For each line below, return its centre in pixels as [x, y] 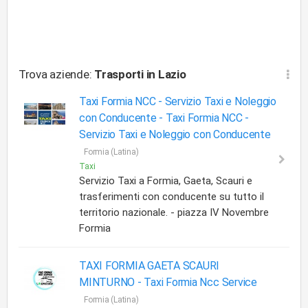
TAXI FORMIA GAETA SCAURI [150, 266]
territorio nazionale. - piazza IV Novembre [174, 212]
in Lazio [166, 74]
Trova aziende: [57, 74]
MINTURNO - [112, 282]
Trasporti [119, 74]
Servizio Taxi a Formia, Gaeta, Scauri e [166, 181]
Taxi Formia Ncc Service [200, 282]
